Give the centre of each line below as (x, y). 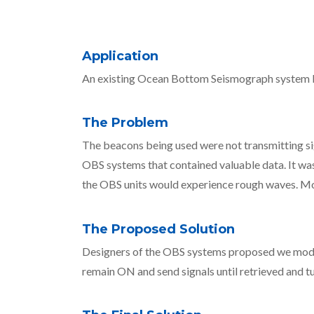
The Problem (125, 123)
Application (120, 55)
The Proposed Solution (158, 228)
